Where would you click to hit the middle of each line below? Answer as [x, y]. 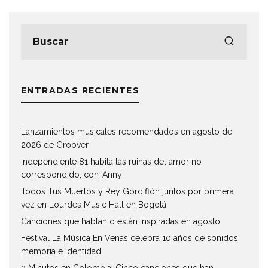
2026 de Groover [55, 144]
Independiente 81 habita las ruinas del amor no [111, 161]
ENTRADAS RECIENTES [80, 90]
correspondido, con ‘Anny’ [72, 174]
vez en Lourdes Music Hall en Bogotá [94, 204]
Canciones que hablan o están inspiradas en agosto [121, 221]
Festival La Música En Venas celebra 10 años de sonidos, [130, 238]
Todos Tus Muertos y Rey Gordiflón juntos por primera [127, 191]
